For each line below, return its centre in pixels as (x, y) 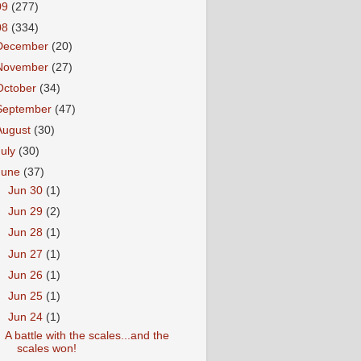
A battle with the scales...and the (87, 335)
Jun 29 (27, 212)
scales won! (46, 348)
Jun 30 (27, 191)
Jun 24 (27, 317)
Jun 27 (27, 254)
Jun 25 (27, 296)
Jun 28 (27, 233)
